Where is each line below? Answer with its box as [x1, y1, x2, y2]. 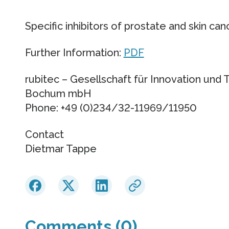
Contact [25, 128, 64, 141]
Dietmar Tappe [25, 143, 97, 155]
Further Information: [25, 47, 124, 59]
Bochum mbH [25, 87, 91, 100]
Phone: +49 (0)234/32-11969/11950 [25, 102, 197, 114]
